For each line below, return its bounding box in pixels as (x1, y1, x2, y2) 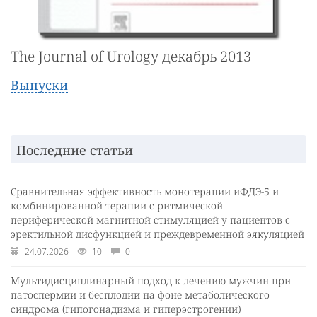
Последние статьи (16, 142, 133, 159)
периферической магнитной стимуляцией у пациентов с (11, 213, 290, 227)
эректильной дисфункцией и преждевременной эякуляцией (11, 227, 304, 241)
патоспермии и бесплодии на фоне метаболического (11, 288, 270, 302)
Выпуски (11, 76, 68, 94)
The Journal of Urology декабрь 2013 (11, 47, 251, 67)
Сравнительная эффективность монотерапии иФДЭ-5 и (11, 185, 279, 199)
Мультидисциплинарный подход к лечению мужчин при (11, 274, 291, 288)
